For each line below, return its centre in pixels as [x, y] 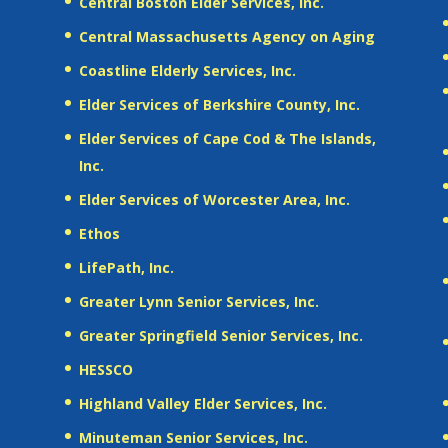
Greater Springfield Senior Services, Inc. [220, 335]
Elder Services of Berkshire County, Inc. [219, 104]
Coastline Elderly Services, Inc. [187, 70]
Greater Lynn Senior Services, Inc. [198, 301]
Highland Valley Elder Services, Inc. [202, 403]
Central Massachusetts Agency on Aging [226, 36]
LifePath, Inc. [126, 267]
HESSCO [105, 369]
